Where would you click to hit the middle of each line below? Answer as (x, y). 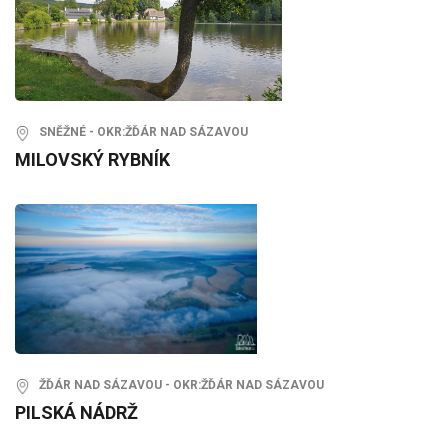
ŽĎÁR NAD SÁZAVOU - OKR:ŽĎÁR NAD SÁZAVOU (177, 385)
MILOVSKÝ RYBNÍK (92, 160)
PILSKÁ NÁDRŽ (76, 413)
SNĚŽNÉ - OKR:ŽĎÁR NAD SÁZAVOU (139, 132)
